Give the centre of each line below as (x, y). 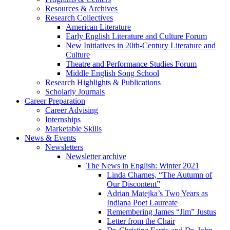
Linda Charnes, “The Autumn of (159, 175)
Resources (63, 9)
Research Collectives (79, 18)
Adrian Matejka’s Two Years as (157, 194)
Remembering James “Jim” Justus (161, 212)
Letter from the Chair (141, 221)
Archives (102, 9)
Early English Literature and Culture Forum (136, 36)
